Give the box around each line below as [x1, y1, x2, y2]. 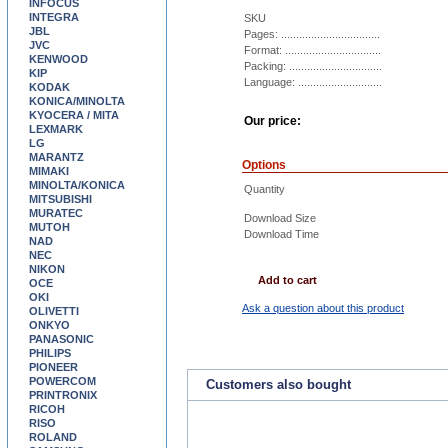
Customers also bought [206, 377, 351, 392]
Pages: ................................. [244, 28, 380, 40]
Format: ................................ [244, 44, 381, 56]
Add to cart [258, 274, 317, 286]
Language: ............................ [244, 76, 382, 88]
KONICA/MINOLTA [29, 95, 125, 107]
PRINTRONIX [29, 389, 97, 401]
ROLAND [29, 431, 77, 443]
